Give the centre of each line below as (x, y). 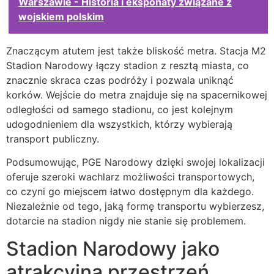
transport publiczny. (53, 139)
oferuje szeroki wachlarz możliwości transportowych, (130, 177)
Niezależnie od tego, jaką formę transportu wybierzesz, (135, 206)
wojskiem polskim (61, 16)
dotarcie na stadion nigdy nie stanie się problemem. (126, 221)
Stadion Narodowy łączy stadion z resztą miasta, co (128, 65)
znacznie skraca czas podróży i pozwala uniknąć (120, 80)
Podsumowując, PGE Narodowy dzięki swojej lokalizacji (135, 162)
